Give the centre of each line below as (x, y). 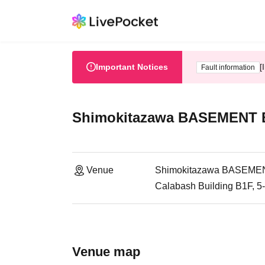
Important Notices (132, 67)
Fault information (228, 67)
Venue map (106, 252)
